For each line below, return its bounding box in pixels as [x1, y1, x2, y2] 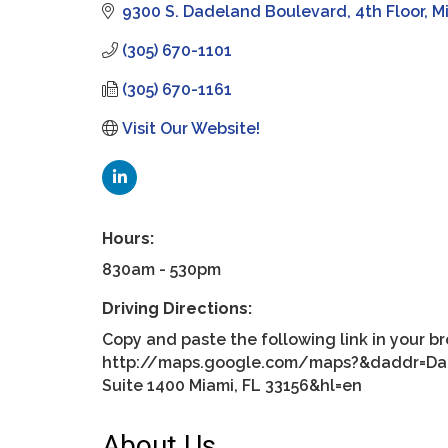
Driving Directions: [102, 298, 252, 318]
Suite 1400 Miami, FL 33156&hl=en [102, 375, 362, 395]
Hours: [102, 228, 154, 248]
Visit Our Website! [122, 118, 260, 138]
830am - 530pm [102, 259, 221, 279]
